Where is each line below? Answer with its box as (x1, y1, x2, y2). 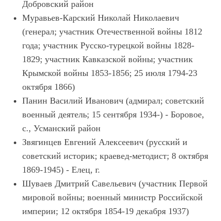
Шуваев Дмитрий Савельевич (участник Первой (22, 179, 208, 188)
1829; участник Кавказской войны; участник (22, 54, 193, 64)
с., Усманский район (22, 123, 101, 133)
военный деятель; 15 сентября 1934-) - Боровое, (22, 110, 204, 119)
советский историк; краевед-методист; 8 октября (22, 151, 208, 161)
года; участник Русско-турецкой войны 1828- (22, 40, 194, 50)
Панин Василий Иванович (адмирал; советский (22, 96, 204, 106)
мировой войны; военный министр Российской (22, 192, 203, 202)
